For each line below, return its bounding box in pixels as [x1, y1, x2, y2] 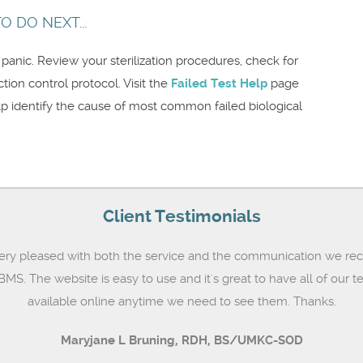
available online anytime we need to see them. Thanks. [27, 294, 336, 309]
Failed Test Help [171, 76, 267, 91]
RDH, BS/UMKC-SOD [181, 333, 303, 348]
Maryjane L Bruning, [60, 333, 181, 348]
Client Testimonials [102, 207, 261, 226]
